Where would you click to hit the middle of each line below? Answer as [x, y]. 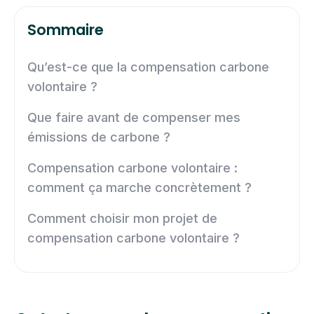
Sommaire [66, 29]
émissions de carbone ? [99, 137]
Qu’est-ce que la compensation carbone [148, 67]
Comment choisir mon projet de [122, 218]
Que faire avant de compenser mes [134, 117]
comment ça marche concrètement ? [139, 187]
